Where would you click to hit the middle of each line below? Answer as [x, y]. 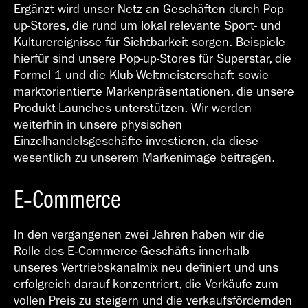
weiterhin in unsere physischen [98, 124]
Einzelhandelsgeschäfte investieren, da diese [136, 141]
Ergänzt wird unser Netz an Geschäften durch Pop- [150, 9]
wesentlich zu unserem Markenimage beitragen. [144, 157]
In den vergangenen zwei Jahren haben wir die [139, 234]
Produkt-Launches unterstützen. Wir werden [133, 108]
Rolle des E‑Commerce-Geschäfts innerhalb [132, 251]
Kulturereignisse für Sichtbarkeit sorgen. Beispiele [150, 42]
